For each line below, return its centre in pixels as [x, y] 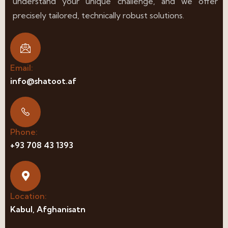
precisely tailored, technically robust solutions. [98, 15]
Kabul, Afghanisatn [48, 209]
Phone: [24, 132]
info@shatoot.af [43, 81]
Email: [22, 67]
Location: [28, 196]
